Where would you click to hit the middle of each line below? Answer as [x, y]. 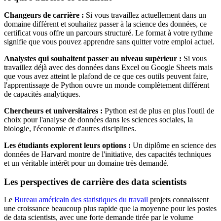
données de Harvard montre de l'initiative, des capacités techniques [108, 154]
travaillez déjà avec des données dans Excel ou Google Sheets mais [108, 67]
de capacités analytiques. [42, 94]
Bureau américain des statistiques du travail [81, 200]
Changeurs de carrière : [44, 15]
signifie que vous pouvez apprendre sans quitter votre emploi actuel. [109, 41]
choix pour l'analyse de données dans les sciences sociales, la [98, 119]
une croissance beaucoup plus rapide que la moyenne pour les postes [110, 209]
